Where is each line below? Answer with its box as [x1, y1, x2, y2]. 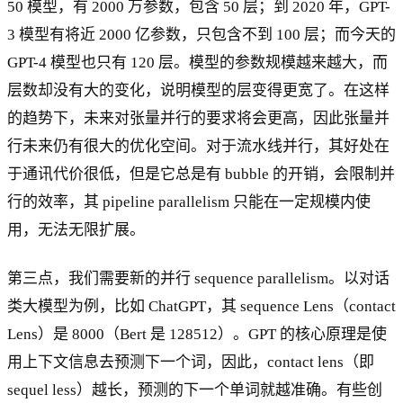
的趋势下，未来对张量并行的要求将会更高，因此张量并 [7, 109, 390, 127]
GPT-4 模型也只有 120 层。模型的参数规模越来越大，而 [7, 53, 388, 71]
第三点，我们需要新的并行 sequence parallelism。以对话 [7, 269, 390, 287]
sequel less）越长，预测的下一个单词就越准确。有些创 [7, 381, 382, 399]
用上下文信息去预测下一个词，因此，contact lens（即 [7, 353, 374, 371]
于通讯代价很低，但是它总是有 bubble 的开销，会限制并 [7, 165, 395, 183]
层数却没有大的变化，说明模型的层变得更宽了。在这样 [7, 81, 390, 99]
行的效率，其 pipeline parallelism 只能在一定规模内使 [7, 193, 371, 210]
